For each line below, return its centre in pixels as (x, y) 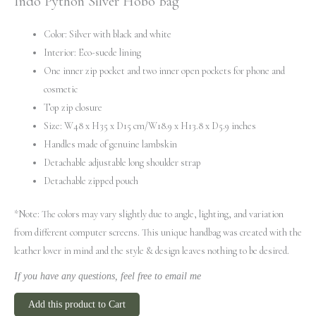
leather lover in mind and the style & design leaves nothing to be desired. (152, 250)
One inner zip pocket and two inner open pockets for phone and (164, 71)
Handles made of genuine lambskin (110, 144)
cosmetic (61, 89)
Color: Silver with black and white (108, 34)
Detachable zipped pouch (91, 181)
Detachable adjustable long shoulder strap (123, 162)
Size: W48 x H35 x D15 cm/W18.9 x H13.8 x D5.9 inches (150, 126)
